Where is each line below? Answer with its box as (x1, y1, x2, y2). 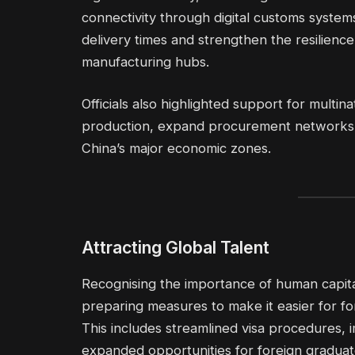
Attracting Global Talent (82, 237, 269, 258)
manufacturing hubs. (82, 53, 209, 70)
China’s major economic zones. (82, 140, 271, 157)
